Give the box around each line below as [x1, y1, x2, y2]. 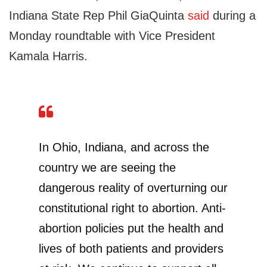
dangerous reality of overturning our [39, 181, 228, 195]
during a [209, 9, 256, 23]
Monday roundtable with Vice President [9, 29, 215, 43]
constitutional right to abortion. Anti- [39, 201, 226, 215]
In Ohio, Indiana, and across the [39, 141, 209, 154]
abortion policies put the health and [39, 222, 223, 235]
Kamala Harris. [9, 49, 88, 63]
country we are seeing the [39, 161, 176, 175]
